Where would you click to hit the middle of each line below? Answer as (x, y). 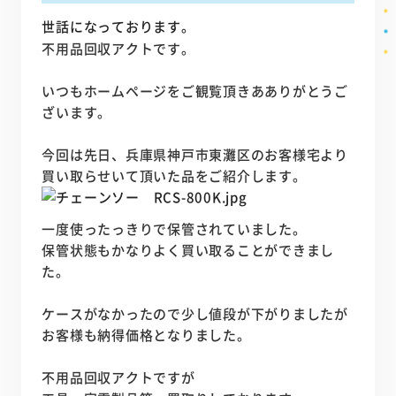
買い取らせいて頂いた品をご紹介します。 (174, 176)
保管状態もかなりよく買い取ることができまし (188, 250)
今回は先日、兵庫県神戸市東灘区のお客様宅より (195, 155)
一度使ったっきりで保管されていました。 (174, 229)
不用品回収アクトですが (118, 377)
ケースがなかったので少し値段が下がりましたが (195, 314)
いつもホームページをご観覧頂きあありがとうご (195, 91)
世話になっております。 (118, 27)
